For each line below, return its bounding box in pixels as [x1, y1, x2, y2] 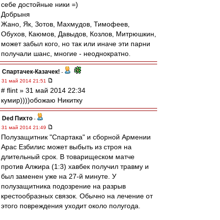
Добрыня [1, 10, 30, 18]
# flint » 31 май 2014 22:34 [1, 86, 85, 94]
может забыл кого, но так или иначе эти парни [1, 40, 150, 48]
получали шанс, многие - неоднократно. [1, 50, 131, 57]
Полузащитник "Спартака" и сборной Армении [1, 133, 151, 141]
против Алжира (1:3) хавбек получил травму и [1, 163, 149, 170]
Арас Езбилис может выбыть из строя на [1, 143, 132, 151]
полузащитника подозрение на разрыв [1, 182, 126, 190]
